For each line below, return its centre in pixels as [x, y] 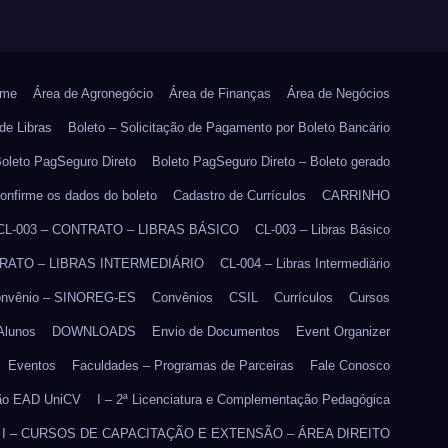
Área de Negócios [338, 94]
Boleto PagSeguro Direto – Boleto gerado [271, 162]
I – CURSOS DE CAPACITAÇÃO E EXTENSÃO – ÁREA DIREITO [196, 434]
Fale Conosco [350, 366]
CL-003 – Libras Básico [322, 230]
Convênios [182, 298]
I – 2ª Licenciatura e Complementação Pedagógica [243, 400]
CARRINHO [356, 196]
